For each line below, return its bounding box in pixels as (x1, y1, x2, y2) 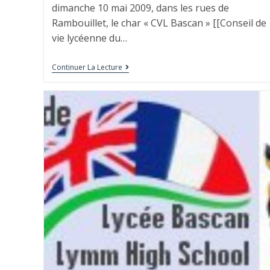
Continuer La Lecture (51, 61, 122, 72)
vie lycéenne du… (51, 31, 127, 45)
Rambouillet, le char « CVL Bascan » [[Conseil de (51, 16, 266, 30)
